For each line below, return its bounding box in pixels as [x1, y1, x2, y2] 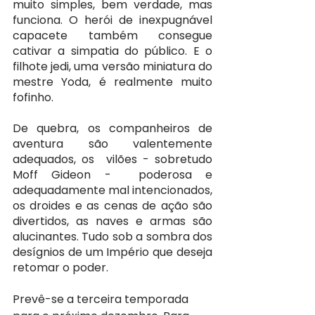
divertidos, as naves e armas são [13, 213, 212, 230]
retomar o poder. [13, 259, 108, 276]
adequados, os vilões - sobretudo [13, 151, 212, 168]
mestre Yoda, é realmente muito [13, 74, 212, 91]
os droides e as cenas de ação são [13, 198, 212, 214]
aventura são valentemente [13, 136, 212, 153]
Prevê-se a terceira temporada [13, 291, 191, 308]
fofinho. [13, 89, 53, 106]
